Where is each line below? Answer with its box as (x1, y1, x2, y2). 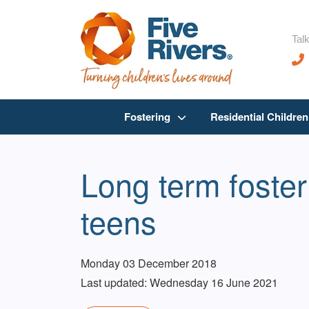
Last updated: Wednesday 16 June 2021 (81, 275, 278, 291)
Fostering (123, 109, 170, 125)
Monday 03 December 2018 (81, 255, 217, 272)
